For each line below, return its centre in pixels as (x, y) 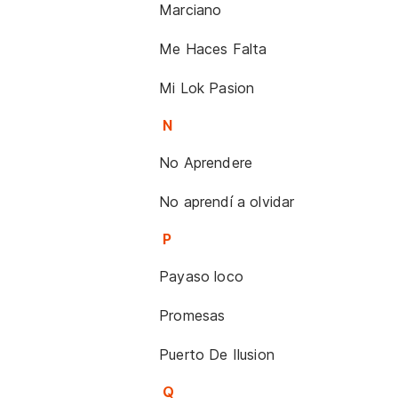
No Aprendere (206, 163)
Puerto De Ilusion (217, 354)
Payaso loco (201, 276)
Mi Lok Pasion (207, 88)
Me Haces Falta (213, 49)
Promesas (192, 315)
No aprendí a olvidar (227, 202)
